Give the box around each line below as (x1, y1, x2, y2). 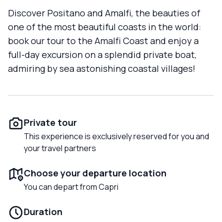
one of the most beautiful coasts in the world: (8, 21, 201, 33)
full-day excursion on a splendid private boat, (8, 49, 197, 61)
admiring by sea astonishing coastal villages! (8, 62, 195, 75)
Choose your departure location (24, 167, 166, 179)
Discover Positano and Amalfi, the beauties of (8, 7, 200, 19)
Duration (24, 206, 62, 218)
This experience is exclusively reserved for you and (24, 131, 209, 142)
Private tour (24, 116, 77, 129)
